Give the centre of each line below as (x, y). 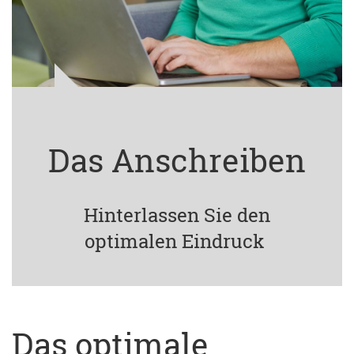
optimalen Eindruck (177, 241)
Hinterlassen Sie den (177, 215)
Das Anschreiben (177, 160)
